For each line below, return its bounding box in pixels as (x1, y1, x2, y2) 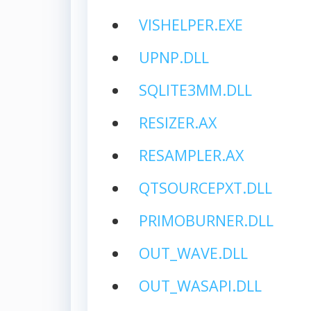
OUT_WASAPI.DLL (138, 275, 262, 296)
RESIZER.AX (138, 112, 217, 133)
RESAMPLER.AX (138, 144, 244, 165)
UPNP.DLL (138, 47, 209, 67)
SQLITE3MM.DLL (138, 79, 252, 100)
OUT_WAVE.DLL (138, 242, 248, 263)
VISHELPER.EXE (138, 14, 243, 35)
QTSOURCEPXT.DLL (138, 177, 272, 198)
